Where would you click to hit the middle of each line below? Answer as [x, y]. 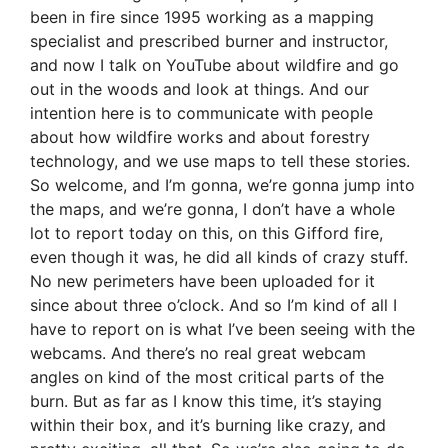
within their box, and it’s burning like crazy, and [208, 425]
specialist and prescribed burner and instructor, [209, 41]
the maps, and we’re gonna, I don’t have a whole [212, 209]
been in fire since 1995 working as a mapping [202, 17]
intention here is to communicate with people [201, 113]
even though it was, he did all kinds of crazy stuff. [219, 257]
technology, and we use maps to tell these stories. [220, 161]
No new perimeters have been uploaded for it [202, 281]
